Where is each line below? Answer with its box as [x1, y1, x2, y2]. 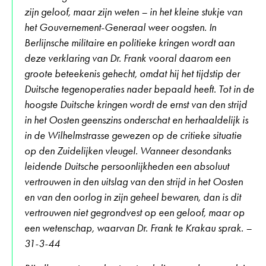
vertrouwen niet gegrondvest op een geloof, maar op [24, 205, 245, 219]
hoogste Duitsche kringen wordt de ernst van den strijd [24, 97, 247, 111]
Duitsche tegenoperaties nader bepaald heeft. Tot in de [24, 82, 254, 96]
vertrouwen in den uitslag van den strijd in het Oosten [24, 175, 243, 188]
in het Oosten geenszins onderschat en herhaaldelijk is [24, 113, 248, 126]
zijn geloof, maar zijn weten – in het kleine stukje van [24, 5, 242, 18]
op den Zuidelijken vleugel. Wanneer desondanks [24, 144, 231, 157]
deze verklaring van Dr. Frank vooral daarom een [24, 51, 230, 65]
